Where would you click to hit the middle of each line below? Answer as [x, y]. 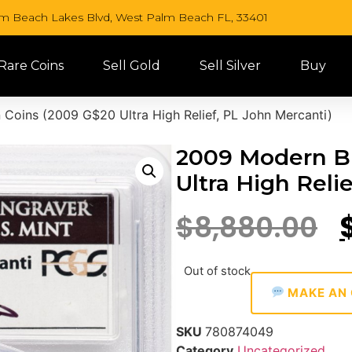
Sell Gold [131, 66]
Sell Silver [230, 66]
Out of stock [217, 271]
